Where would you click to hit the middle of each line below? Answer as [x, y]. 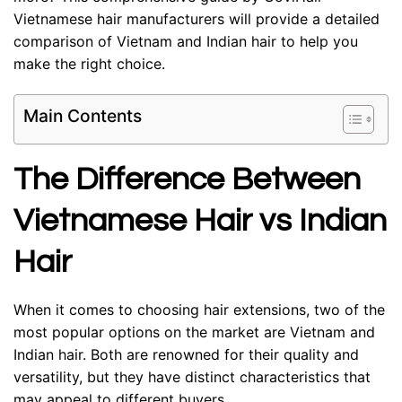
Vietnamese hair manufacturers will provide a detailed [197, 19]
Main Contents [83, 116]
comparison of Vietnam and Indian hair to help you [186, 42]
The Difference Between [187, 179]
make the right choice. [89, 64]
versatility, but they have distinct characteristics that [192, 376]
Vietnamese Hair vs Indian [200, 220]
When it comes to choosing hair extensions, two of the [199, 309]
